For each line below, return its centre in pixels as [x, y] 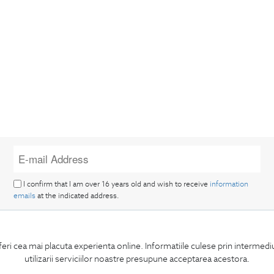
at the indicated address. [78, 195]
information [229, 184]
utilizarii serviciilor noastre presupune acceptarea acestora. [137, 258]
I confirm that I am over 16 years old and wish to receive [116, 184]
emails [25, 195]
